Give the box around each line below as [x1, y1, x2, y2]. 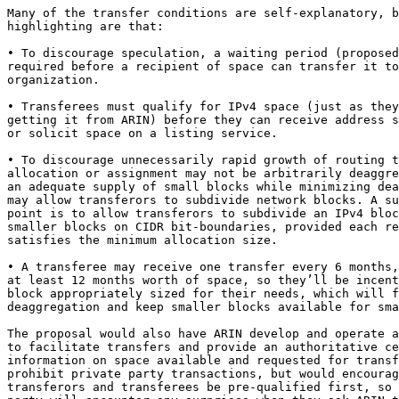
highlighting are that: [7, 20, 164, 34]
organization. [7, 73, 100, 87]
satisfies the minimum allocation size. [7, 233, 278, 248]
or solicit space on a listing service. [7, 126, 278, 141]
